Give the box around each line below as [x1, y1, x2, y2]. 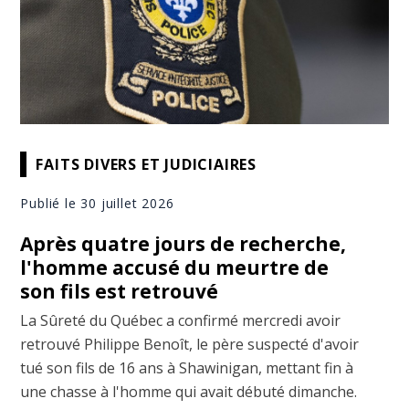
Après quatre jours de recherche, [20, 231, 347, 257]
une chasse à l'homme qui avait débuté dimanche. [20, 382, 358, 403]
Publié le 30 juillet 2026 [20, 194, 174, 213]
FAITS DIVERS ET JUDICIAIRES [36, 153, 257, 174]
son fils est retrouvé [20, 278, 219, 305]
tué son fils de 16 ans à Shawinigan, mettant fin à [20, 358, 354, 379]
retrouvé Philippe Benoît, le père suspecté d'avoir [20, 334, 360, 355]
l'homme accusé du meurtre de [20, 255, 330, 281]
